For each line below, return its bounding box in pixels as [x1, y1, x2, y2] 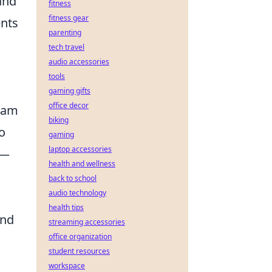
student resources [49, 246, 110, 256]
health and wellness [49, 158, 115, 169]
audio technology [49, 188, 106, 198]
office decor [49, 100, 89, 110]
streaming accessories [49, 217, 125, 227]
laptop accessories [49, 144, 112, 154]
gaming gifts [49, 86, 90, 96]
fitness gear [49, 13, 89, 23]
